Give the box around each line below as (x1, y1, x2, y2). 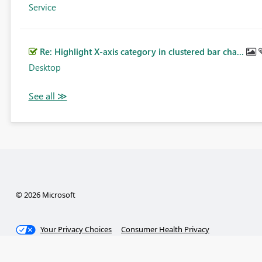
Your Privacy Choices (40, 224, 112, 235)
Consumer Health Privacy (121, 224, 210, 235)
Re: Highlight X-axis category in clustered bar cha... (39, 46, 246, 58)
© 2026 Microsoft (15, 189, 75, 201)
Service (28, 1, 56, 13)
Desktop (28, 61, 61, 74)
